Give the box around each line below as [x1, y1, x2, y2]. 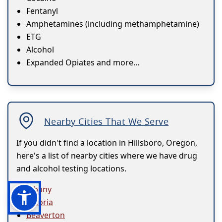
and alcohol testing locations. [16, 163, 126, 174]
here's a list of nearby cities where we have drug [16, 150, 197, 162]
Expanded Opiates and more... [26, 57, 139, 68]
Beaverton [26, 210, 65, 221]
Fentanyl [26, 5, 58, 17]
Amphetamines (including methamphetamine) [26, 18, 199, 30]
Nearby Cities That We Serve [44, 115, 169, 128]
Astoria [26, 197, 53, 208]
